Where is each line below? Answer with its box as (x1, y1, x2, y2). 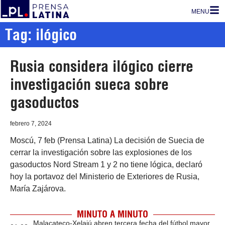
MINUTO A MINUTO (77, 208, 148, 220)
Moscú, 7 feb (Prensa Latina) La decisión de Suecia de (10, 136, 204, 145)
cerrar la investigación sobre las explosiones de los (10, 148, 192, 157)
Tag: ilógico (5, 25, 77, 44)
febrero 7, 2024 (10, 120, 52, 127)
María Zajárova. (10, 184, 66, 193)
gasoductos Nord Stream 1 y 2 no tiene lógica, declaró (10, 160, 202, 169)
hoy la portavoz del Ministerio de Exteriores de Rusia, (10, 172, 199, 181)
